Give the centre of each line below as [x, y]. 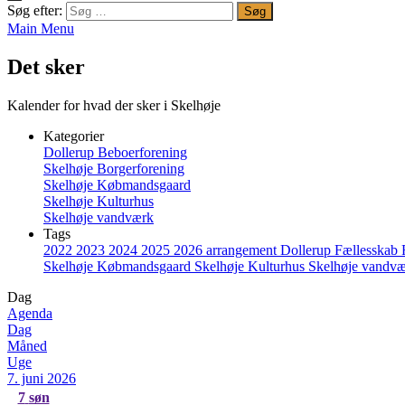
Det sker [46, 66]
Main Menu [41, 28]
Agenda [30, 313]
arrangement [243, 250]
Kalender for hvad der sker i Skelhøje [114, 105]
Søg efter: [35, 10]
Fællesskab [368, 250]
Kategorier [74, 136]
